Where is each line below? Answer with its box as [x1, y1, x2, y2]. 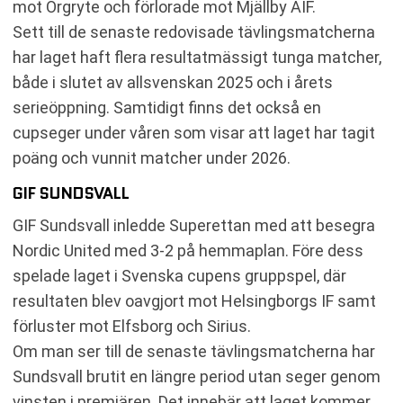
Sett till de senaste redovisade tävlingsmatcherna [13, 22, 375, 41]
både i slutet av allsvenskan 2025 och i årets [13, 72, 333, 92]
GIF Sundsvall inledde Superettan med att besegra [13, 215, 375, 235]
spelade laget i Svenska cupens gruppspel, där [13, 265, 346, 285]
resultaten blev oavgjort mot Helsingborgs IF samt [13, 291, 376, 310]
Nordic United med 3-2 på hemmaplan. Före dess [13, 240, 363, 260]
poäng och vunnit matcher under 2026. [13, 148, 291, 167]
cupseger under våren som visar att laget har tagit [13, 122, 375, 142]
